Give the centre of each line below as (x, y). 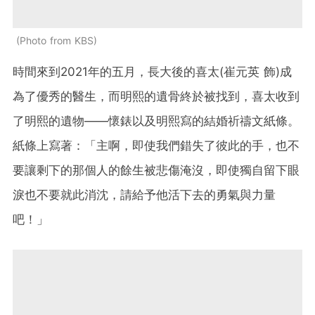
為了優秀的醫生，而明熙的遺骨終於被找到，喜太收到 (156, 96)
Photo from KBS (57, 40)
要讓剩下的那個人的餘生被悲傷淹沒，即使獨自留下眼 (156, 170)
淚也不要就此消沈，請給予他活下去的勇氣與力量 (144, 194)
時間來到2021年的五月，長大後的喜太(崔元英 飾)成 (152, 71)
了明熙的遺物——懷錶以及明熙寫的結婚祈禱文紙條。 (156, 121)
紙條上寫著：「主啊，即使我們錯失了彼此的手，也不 (156, 145)
